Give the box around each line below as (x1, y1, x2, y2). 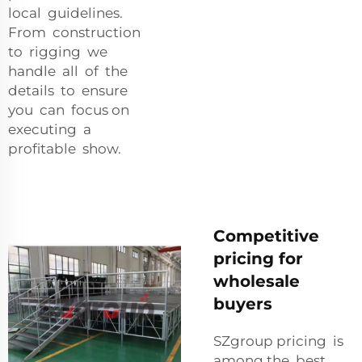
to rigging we (8, 43, 111, 60)
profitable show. (8, 140, 121, 157)
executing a (8, 120, 95, 137)
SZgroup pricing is (213, 332, 343, 349)
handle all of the (8, 62, 131, 79)
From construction (8, 23, 144, 40)
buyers (213, 293, 272, 314)
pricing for (213, 248, 303, 268)
